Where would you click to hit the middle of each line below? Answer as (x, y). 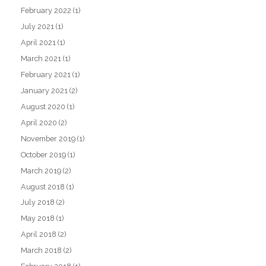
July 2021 (38, 27)
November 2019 (48, 138)
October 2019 (44, 154)
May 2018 (38, 218)
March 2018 (42, 251)
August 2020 (43, 106)
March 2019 (41, 170)
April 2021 (39, 43)
